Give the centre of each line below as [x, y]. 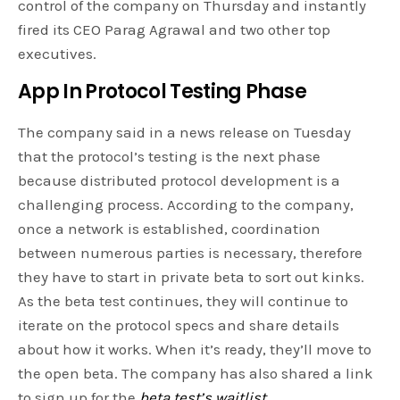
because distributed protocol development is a [179, 181]
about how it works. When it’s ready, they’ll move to [195, 350]
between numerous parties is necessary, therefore [191, 253]
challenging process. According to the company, [186, 205]
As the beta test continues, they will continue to [183, 301]
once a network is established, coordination [170, 229]
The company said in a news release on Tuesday [185, 133]
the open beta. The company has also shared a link [196, 374]
